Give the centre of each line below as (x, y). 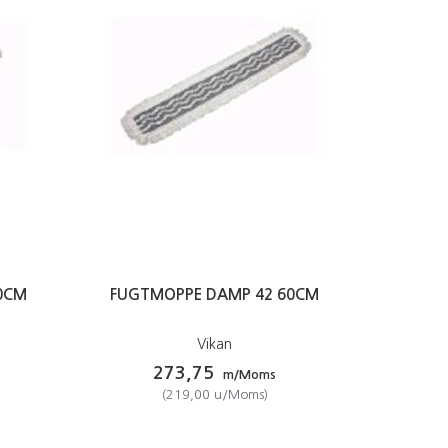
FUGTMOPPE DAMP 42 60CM (215, 294)
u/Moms (236, 394)
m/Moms (248, 374)
